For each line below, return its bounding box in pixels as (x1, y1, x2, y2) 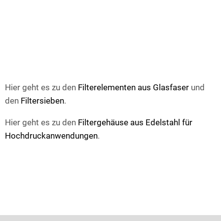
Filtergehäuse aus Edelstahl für (78, 117, 192, 128)
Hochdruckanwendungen (5, 131, 98, 141)
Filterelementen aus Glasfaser (78, 82, 189, 93)
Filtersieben (21, 96, 64, 106)
